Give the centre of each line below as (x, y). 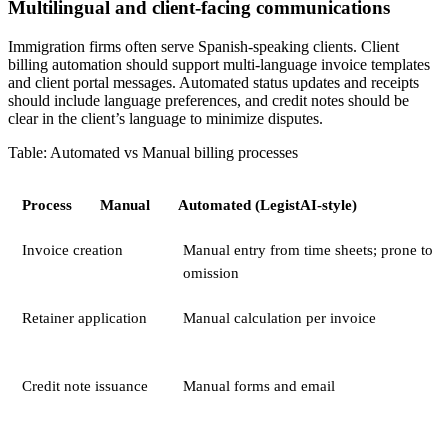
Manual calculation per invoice (279, 317)
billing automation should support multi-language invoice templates (219, 64)
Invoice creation (72, 249)
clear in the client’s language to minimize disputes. (165, 118)
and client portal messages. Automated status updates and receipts (213, 82)
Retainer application (84, 317)
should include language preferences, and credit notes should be (208, 100)
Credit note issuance (84, 385)
